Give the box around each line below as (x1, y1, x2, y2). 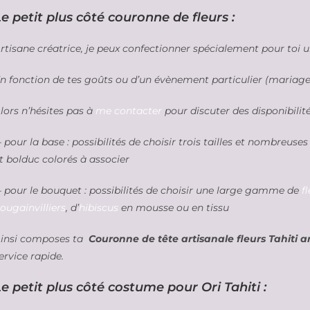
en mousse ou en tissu (118, 201, 229, 214)
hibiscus (79, 201, 118, 214)
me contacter (95, 104, 162, 117)
